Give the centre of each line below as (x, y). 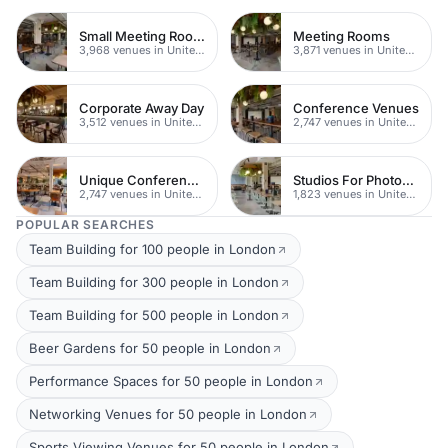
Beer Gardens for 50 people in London (150, 348)
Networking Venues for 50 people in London (168, 414)
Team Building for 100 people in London (152, 249)
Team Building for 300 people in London (154, 282)
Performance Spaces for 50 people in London (171, 381)
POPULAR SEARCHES (85, 224)
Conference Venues (356, 107)
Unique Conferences (193, 179)
